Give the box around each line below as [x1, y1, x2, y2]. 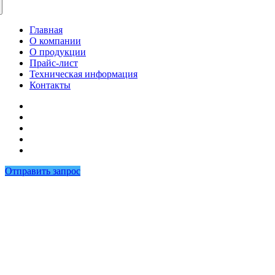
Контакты [29, 79, 71, 90]
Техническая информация [29, 68, 137, 79]
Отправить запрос [5, 165, 80, 176]
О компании [29, 35, 81, 46]
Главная [29, 24, 63, 35]
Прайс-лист [29, 57, 78, 68]
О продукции [29, 46, 86, 57]
